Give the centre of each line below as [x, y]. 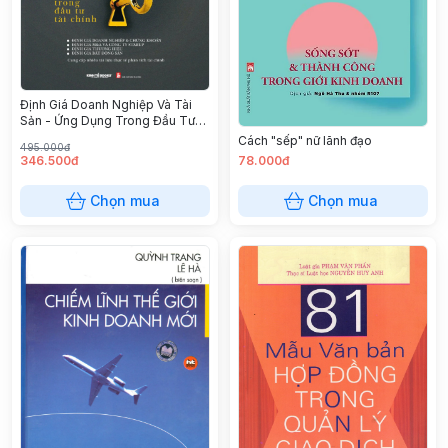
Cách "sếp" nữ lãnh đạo [305, 140]
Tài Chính [47, 137]
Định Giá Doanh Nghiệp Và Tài [106, 105]
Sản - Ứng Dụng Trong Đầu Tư [107, 121]
